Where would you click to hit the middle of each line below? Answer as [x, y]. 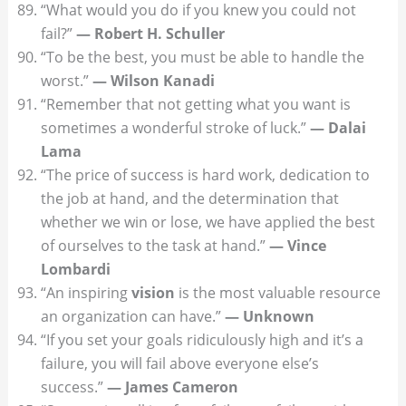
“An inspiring [86, 293]
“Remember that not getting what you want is [195, 105]
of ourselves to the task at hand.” [155, 246]
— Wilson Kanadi [153, 81]
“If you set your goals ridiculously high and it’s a [202, 340]
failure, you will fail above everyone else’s [179, 364]
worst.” [66, 81]
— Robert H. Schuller [150, 34]
